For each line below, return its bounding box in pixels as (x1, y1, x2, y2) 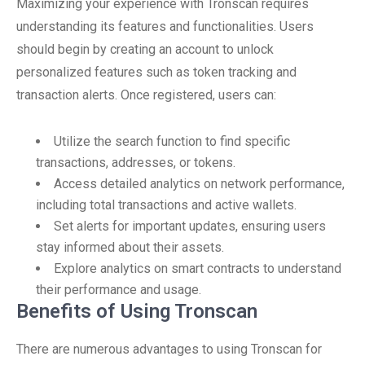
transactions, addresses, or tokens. (36, 155, 235, 170)
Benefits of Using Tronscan (16, 300, 257, 323)
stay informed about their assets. (36, 240, 224, 255)
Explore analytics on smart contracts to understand (54, 261, 341, 276)
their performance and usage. (36, 282, 201, 297)
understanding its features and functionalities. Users (16, 19, 314, 34)
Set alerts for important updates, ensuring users (54, 218, 326, 234)
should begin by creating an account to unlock (16, 42, 274, 57)
